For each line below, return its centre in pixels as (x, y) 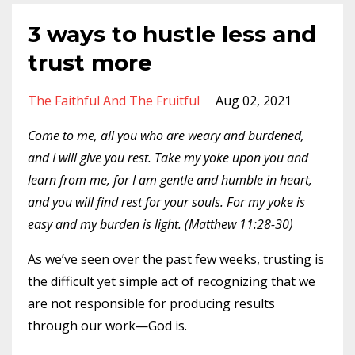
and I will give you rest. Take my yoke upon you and (168, 158)
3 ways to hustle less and (172, 34)
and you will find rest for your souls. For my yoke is (166, 202)
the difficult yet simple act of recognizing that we (172, 281)
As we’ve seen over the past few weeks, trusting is (176, 259)
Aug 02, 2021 (254, 101)
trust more (90, 63)
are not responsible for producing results (151, 303)
